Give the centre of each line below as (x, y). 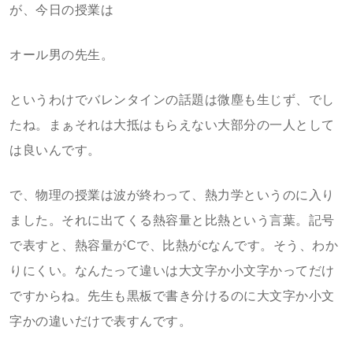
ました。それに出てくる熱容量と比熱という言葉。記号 (172, 220)
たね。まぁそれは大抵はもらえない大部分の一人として (172, 125)
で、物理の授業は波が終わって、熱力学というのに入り (172, 195)
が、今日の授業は (61, 10)
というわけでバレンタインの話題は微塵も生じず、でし (172, 100)
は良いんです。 (55, 150)
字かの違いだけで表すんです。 (100, 321)
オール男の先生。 (61, 55)
